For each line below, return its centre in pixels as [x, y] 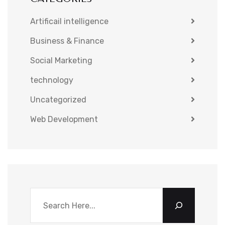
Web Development [64, 120]
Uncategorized [58, 100]
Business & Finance [67, 41]
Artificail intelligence [69, 22]
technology [52, 80]
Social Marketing [61, 61]
